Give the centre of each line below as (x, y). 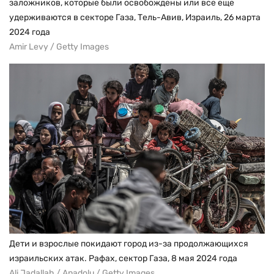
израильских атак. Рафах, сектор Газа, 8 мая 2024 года (123, 259)
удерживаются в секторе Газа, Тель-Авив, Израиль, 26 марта (135, 17)
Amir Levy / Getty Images (59, 46)
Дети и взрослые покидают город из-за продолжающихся (129, 244)
